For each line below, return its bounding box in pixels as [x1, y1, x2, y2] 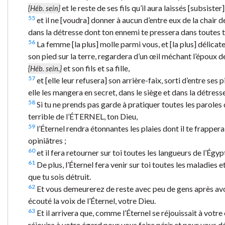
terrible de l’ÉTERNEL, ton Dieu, [28, 111, 138, 121]
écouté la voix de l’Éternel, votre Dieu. [28, 195, 156, 205]
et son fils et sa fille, [62, 63, 130, 73]
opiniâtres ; [28, 135, 66, 145]
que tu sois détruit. [28, 171, 91, 181]
